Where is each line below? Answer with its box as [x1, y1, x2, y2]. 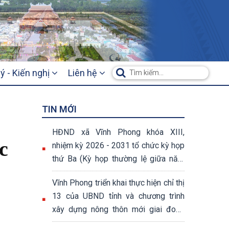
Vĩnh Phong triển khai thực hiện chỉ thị [52, 178, 185, 188]
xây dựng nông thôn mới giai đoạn [52, 204, 185, 214]
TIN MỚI [42, 104, 77, 114]
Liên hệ [68, 67, 99, 78]
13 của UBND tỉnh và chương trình [52, 191, 185, 201]
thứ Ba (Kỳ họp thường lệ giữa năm [52, 154, 185, 164]
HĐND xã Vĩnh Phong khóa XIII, [52, 127, 185, 137]
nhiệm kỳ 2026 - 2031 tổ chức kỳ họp [52, 141, 185, 150]
